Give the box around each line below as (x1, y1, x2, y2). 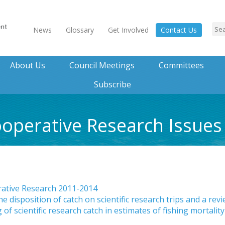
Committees (158, 60, 204, 71)
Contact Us (161, 25, 197, 35)
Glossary (66, 25, 94, 35)
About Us (10, 60, 45, 71)
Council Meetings (69, 60, 135, 71)
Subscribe (94, 79, 131, 90)
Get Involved (108, 25, 149, 35)
